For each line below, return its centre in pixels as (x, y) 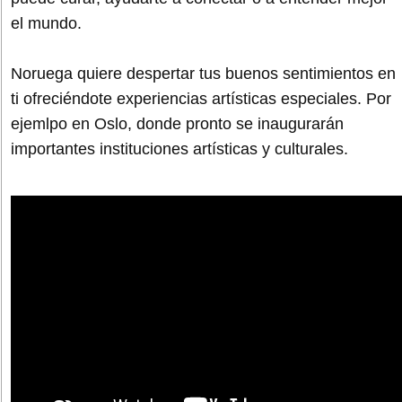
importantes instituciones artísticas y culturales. (179, 149)
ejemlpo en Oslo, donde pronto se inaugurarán (177, 124)
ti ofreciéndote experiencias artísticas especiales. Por (201, 99)
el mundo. (46, 24)
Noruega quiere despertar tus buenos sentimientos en (203, 74)
